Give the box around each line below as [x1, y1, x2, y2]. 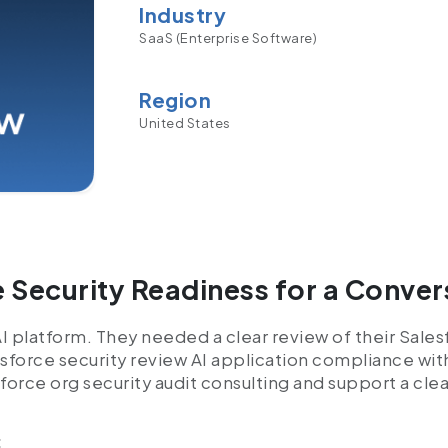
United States [139, 114, 231, 131]
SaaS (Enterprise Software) [139, 30, 318, 47]
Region [139, 86, 212, 112]
